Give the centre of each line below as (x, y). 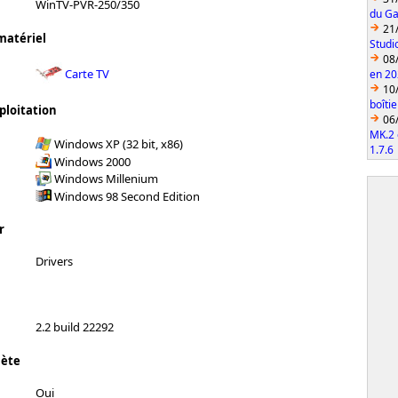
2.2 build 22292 (75, 327)
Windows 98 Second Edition (127, 196)
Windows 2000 (92, 161)
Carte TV (87, 73)
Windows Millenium (106, 178)
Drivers (54, 262)
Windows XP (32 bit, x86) (119, 143)
